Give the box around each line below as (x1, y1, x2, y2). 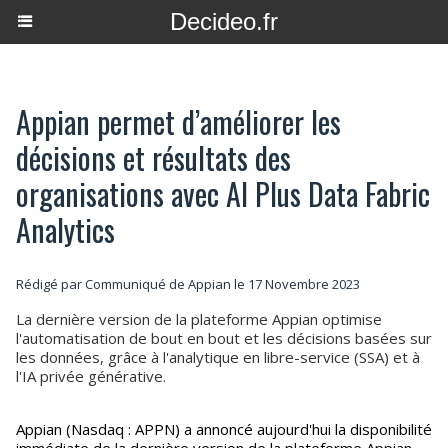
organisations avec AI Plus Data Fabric (16, 171, 430, 216)
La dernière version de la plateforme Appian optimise (16, 309, 382, 329)
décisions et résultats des (16, 135, 291, 180)
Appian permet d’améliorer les (16, 99, 341, 144)
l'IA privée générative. (16, 366, 166, 386)
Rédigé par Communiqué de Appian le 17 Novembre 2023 (16, 275, 360, 293)
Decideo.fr (170, 8, 278, 35)
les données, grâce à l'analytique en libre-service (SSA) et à (16, 347, 420, 367)
